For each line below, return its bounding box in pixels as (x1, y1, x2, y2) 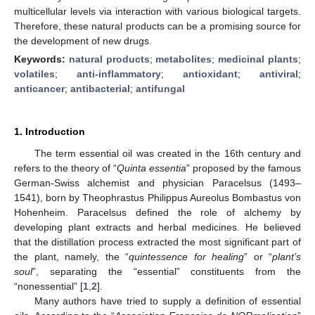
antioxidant (183, 67, 238, 79)
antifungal (136, 82, 185, 94)
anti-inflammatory (77, 67, 161, 79)
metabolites (155, 53, 212, 65)
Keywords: (14, 53, 69, 65)
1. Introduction (14, 125, 85, 137)
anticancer (14, 82, 65, 94)
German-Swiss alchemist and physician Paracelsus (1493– (14, 176, 301, 188)
